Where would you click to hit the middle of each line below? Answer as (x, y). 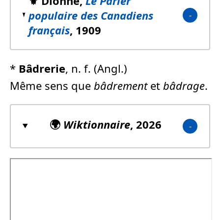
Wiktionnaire (96, 124)
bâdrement (121, 85)
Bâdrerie (42, 68)
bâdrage (184, 85)
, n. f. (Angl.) (96, 68)
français (49, 30)
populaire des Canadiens (91, 15)
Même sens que (52, 85)
